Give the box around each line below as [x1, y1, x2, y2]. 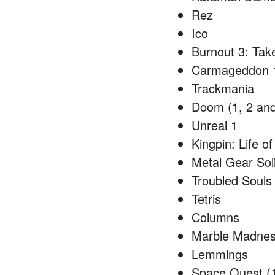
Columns [192, 208, 239, 226]
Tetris [192, 190, 221, 207]
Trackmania [192, 79, 254, 97]
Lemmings [192, 245, 248, 263]
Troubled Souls [192, 171, 272, 189]
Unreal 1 [192, 116, 238, 134]
